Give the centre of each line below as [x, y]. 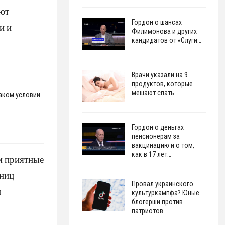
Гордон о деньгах [157, 127]
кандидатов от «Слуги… [166, 40]
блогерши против [157, 202]
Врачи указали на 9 [159, 75]
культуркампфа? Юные [165, 193]
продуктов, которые [162, 84]
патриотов [147, 211]
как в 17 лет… [151, 154]
